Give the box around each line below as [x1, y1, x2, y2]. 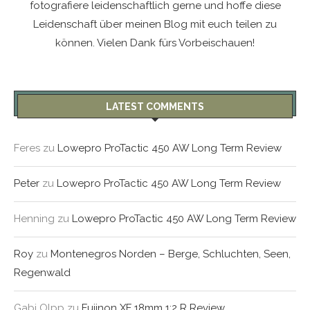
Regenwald [14, 266, 71, 279]
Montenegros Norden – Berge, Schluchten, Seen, [51, 248, 291, 260]
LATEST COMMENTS [106, 101, 204, 112]
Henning [14, 212, 55, 225]
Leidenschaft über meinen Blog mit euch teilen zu [33, 18, 277, 30]
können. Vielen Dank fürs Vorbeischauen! [55, 37, 255, 49]
